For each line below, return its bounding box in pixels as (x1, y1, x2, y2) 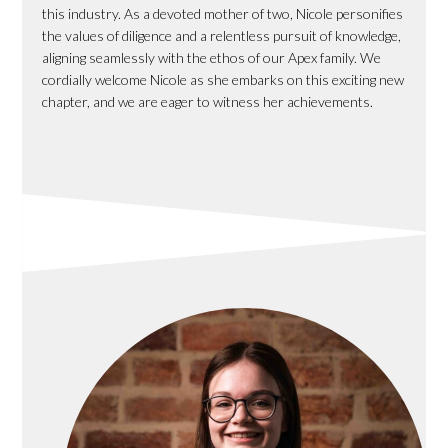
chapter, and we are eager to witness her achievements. (42, 92, 374, 110)
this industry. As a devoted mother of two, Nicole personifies (42, 4, 404, 22)
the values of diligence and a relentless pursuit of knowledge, (42, 26, 402, 44)
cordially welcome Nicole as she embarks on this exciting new (42, 70, 405, 88)
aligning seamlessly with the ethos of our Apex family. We (42, 48, 382, 66)
